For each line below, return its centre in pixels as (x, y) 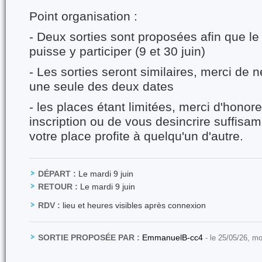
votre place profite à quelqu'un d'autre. (136, 136)
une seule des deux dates (101, 86)
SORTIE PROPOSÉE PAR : (89, 237)
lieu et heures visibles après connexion (133, 205)
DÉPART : (57, 173)
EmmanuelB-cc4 (174, 237)
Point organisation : (83, 16)
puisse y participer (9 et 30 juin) (117, 51)
